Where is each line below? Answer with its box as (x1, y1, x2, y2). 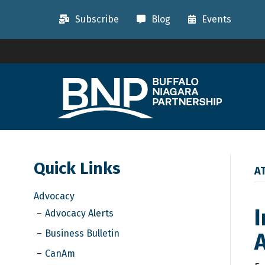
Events (202, 13, 232, 25)
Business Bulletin (45, 227, 119, 239)
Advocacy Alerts (45, 207, 114, 219)
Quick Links (34, 158, 121, 178)
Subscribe (75, 13, 119, 25)
